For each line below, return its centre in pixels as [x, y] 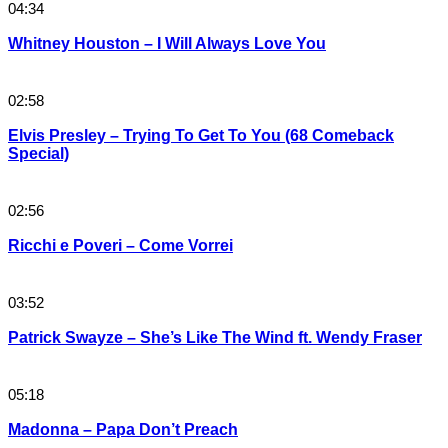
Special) [38, 154]
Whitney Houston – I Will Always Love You [167, 44]
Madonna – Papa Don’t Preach [123, 430]
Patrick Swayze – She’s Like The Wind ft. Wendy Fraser [215, 338]
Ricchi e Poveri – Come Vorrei [120, 246]
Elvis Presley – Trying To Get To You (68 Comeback [201, 136]
